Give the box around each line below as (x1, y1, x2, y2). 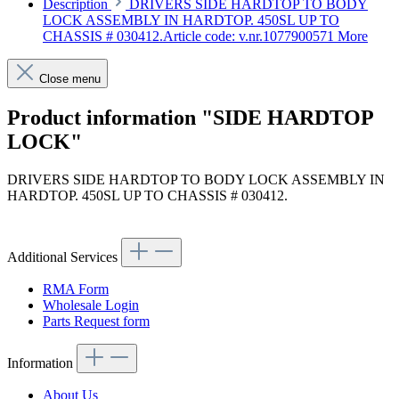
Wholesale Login (43, 297, 139, 313)
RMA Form (43, 281, 109, 297)
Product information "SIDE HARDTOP (7, 106, 373, 130)
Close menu (39, 72, 101, 86)
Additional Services (7, 249, 121, 265)
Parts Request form (43, 313, 150, 330)
